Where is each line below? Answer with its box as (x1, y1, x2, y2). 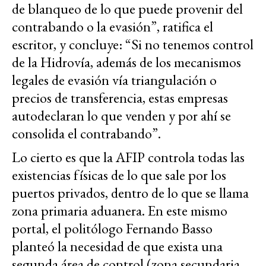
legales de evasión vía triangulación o (12, 71, 217, 90)
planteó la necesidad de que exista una (12, 237, 223, 256)
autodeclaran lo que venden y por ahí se (12, 106, 231, 125)
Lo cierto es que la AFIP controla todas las (12, 148, 245, 167)
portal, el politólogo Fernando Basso (12, 219, 213, 238)
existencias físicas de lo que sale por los (12, 166, 226, 185)
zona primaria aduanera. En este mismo (12, 201, 227, 220)
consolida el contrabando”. (12, 124, 161, 143)
